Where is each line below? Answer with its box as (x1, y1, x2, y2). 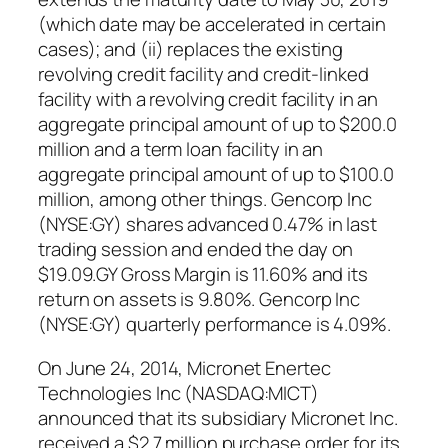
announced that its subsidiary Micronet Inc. (38, 404, 398, 431)
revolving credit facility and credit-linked (38, 61, 369, 88)
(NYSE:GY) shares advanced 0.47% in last (38, 211, 378, 238)
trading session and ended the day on (38, 236, 354, 263)
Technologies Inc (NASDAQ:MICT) (38, 379, 319, 406)
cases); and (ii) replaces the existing (38, 36, 344, 63)
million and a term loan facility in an (38, 136, 324, 163)
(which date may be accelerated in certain (38, 11, 386, 38)
